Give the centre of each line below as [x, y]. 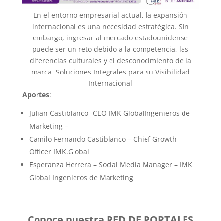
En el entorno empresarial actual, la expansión [110, 15]
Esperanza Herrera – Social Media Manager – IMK [110, 165]
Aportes [36, 94]
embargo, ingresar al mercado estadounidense [110, 38]
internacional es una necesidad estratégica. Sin [110, 26]
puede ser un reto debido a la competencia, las [110, 49]
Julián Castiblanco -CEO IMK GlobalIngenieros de [109, 113]
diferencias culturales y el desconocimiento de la [110, 60]
